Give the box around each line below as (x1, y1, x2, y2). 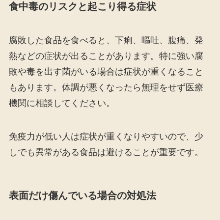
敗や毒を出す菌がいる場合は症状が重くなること (8, 67, 203, 77)
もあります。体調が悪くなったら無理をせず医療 (8, 82, 203, 93)
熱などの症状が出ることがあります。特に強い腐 (8, 51, 203, 61)
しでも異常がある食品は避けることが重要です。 (8, 147, 203, 157)
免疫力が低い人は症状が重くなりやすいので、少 (8, 131, 203, 141)
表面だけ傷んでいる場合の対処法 (8, 190, 156, 201)
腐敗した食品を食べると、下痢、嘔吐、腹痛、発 (8, 35, 203, 46)
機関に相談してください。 (8, 98, 115, 109)
